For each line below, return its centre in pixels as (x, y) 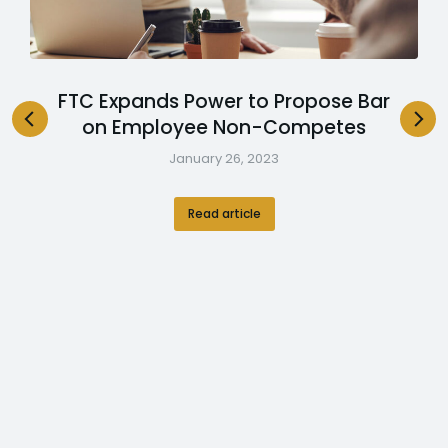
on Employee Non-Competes (224, 127)
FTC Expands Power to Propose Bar (224, 101)
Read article (224, 213)
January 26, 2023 (224, 158)
